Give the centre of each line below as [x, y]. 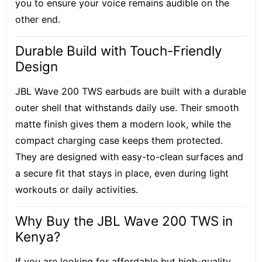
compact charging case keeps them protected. [119, 140]
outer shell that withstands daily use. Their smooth [127, 108]
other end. [38, 19]
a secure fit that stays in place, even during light [122, 173]
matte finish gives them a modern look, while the [123, 124]
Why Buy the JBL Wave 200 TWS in [124, 221]
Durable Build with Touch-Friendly [119, 51]
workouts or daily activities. [77, 189]
